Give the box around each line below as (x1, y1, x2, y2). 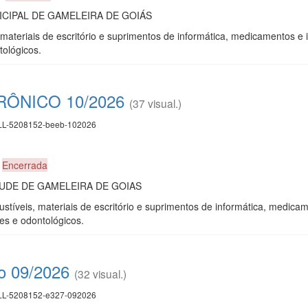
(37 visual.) (129, 95, 181, 111)
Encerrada (2, 157, 47, 172)
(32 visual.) (74, 265, 126, 281)
